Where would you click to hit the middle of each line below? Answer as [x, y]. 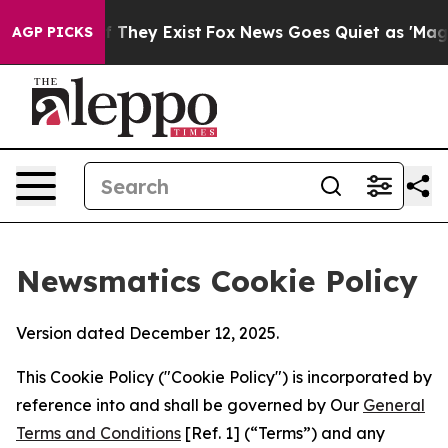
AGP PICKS [52, 32]
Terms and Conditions [98, 433]
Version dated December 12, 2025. [147, 333]
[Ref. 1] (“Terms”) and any [283, 433]
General [394, 405]
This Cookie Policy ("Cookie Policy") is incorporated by [224, 377]
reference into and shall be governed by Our [189, 405]
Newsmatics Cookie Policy [217, 281]
